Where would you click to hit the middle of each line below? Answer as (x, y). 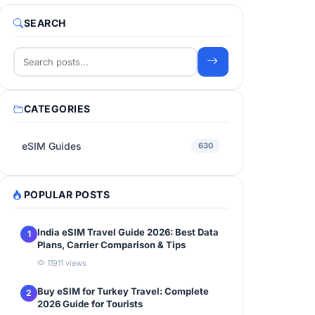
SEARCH (45, 22)
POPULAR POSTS (66, 194)
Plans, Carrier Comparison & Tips (111, 244)
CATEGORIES (57, 108)
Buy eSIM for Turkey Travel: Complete (123, 291)
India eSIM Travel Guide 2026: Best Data (128, 232)
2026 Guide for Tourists (90, 303)
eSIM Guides (52, 146)
